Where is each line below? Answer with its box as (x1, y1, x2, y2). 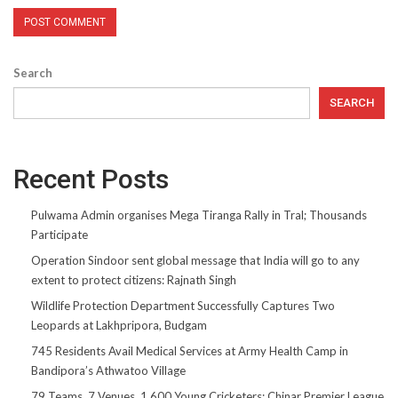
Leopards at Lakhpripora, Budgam (31, 317, 207, 332)
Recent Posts (13, 163, 169, 195)
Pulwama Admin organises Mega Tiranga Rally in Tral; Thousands (31, 207, 367, 222)
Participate (31, 227, 88, 242)
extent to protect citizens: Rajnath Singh (31, 272, 236, 287)
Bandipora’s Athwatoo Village (31, 362, 186, 378)
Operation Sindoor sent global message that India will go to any (31, 252, 360, 267)
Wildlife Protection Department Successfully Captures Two (31, 298, 335, 313)
